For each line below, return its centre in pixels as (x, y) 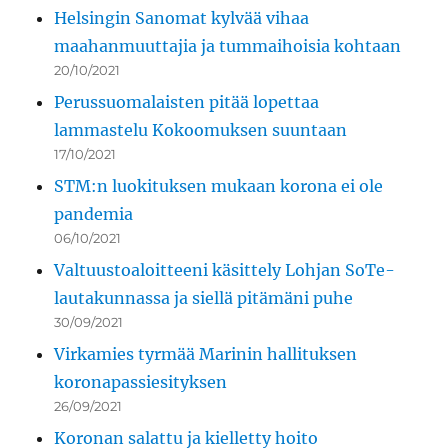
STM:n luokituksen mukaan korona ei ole (219, 186)
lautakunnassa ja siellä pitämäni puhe (204, 298)
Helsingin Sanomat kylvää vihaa (182, 18)
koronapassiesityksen (141, 382)
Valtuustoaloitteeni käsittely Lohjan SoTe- (225, 270)
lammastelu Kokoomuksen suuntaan (201, 130)
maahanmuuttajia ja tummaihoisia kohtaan (228, 46)
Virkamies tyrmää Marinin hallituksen (206, 354)
